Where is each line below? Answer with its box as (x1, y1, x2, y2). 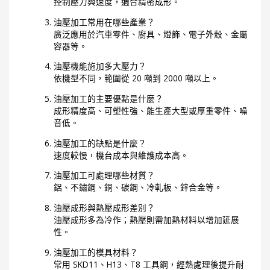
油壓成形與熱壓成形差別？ (54, 201, 155, 213)
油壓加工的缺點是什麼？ (54, 137, 147, 149)
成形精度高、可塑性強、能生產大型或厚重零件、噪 (54, 104, 248, 116)
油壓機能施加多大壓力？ (54, 60, 147, 72)
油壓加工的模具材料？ (54, 246, 139, 258)
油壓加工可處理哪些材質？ (54, 169, 155, 181)
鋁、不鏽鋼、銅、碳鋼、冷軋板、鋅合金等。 (54, 181, 223, 193)
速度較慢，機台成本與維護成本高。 (54, 149, 189, 161)
